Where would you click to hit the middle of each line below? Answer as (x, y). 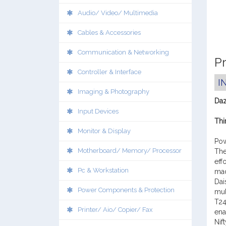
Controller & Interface (109, 72)
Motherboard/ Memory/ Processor (130, 151)
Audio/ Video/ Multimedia (118, 13)
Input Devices (98, 111)
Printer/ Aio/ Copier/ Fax (115, 210)
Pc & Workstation (103, 170)
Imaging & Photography (114, 92)
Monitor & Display (104, 131)
